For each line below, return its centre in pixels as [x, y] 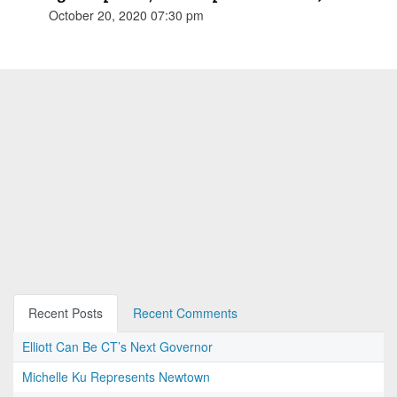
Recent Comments [185, 313]
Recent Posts [66, 313]
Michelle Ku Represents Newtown [116, 377]
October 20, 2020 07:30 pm [126, 16]
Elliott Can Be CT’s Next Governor [117, 347]
